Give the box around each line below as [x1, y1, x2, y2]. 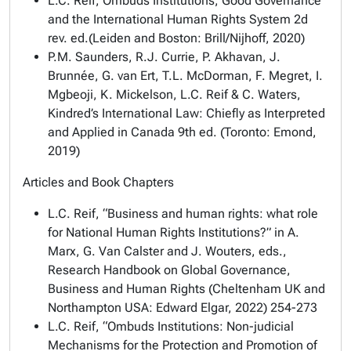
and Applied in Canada [48, 125, 175, 139]
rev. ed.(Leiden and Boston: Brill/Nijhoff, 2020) [48, 31, 305, 45]
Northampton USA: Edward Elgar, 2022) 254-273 [48, 300, 317, 315]
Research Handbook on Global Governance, [48, 262, 291, 277]
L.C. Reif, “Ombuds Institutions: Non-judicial [48, 319, 294, 334]
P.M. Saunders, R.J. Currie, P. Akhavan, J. [48, 49, 280, 64]
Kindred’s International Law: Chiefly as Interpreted [48, 106, 325, 121]
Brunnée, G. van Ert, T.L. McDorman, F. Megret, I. [48, 68, 323, 83]
